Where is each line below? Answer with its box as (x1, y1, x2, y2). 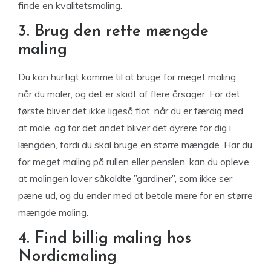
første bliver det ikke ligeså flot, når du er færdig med (18, 105, 243, 117)
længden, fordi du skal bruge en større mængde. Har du (18, 139, 252, 151)
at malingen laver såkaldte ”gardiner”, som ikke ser (18, 172, 232, 184)
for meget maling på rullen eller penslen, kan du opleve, (18, 155, 251, 168)
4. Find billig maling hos (18, 230, 191, 247)
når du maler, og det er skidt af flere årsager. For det (18, 88, 240, 100)
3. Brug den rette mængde (18, 24, 209, 40)
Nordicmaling (18, 249, 117, 265)
